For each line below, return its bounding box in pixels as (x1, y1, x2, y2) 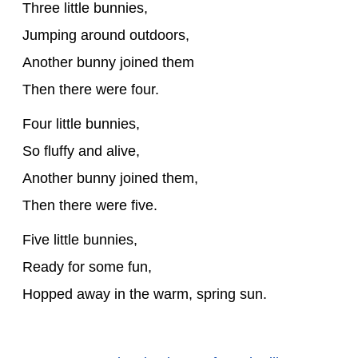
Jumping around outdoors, (22, 26, 189, 43)
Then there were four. (22, 81, 159, 97)
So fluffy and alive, (22, 142, 140, 159)
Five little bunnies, (22, 231, 137, 248)
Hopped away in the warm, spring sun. (22, 285, 267, 302)
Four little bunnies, (22, 115, 140, 132)
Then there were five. (22, 197, 157, 213)
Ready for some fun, (22, 258, 152, 275)
